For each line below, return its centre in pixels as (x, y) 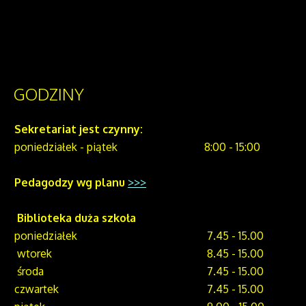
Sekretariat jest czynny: (79, 129)
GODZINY (49, 94)
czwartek (37, 289)
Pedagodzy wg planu (70, 183)
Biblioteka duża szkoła (76, 218)
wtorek (33, 254)
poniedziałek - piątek (66, 147)
